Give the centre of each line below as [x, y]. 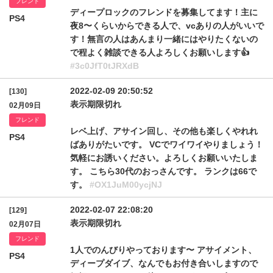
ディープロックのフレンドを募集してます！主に [164, 12]
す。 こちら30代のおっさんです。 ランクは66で [163, 171]
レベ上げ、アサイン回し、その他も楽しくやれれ [164, 131]
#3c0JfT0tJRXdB [105, 66]
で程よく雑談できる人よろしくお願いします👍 [160, 52]
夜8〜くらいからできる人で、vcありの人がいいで [167, 26]
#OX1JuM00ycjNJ [126, 185]
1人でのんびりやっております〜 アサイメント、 [163, 250]
